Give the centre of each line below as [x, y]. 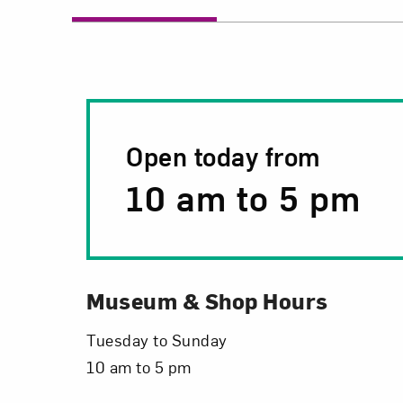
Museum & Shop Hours [207, 300]
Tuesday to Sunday [157, 340]
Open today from [224, 156]
